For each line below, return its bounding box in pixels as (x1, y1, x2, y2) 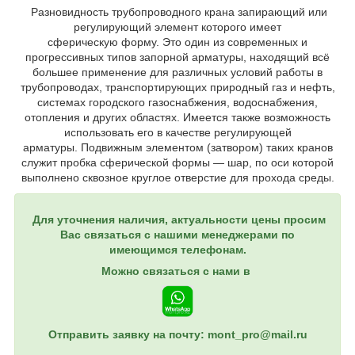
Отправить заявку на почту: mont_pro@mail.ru (48, 328, 307, 342)
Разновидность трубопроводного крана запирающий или (28, 6, 327, 19)
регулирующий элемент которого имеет (74, 21, 281, 34)
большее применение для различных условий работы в (32, 66, 323, 79)
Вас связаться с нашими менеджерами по (60, 228, 295, 242)
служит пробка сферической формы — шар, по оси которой (21, 156, 334, 170)
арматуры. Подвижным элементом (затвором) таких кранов (22, 141, 333, 155)
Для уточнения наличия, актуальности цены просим (32, 213, 326, 227)
